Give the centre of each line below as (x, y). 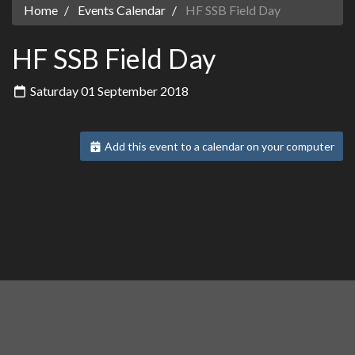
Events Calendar (122, 10)
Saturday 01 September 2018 (108, 91)
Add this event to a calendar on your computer (218, 147)
